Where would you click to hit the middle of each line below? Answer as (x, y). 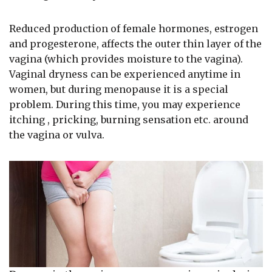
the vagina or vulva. (57, 135)
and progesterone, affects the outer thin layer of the (135, 44)
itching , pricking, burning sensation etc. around (129, 120)
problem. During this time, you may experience (125, 105)
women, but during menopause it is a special (119, 90)
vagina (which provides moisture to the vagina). (126, 59)
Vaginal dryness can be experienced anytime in (125, 74)
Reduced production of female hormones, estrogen (134, 29)
